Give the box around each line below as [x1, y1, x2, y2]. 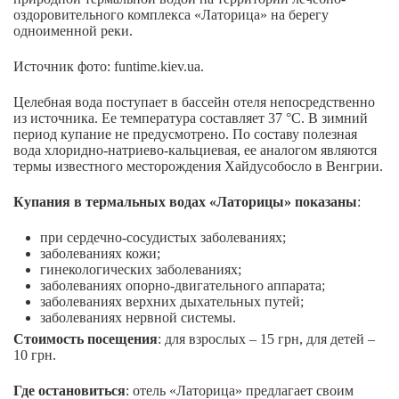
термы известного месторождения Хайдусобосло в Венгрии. [13, 159, 383, 175]
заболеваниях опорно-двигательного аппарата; [40, 278, 325, 294]
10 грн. [13, 347, 56, 363]
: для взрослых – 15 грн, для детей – [158, 331, 375, 347]
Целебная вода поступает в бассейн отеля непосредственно [13, 94, 375, 110]
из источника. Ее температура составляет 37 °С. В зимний [13, 110, 368, 126]
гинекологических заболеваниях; [40, 262, 241, 278]
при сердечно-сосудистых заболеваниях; [40, 230, 286, 246]
